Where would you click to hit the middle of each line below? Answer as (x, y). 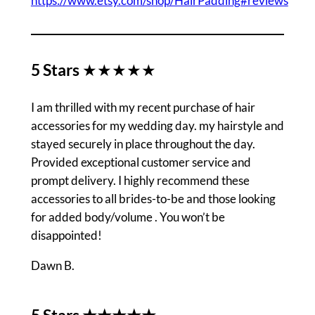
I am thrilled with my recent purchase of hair (143, 107)
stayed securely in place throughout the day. (143, 143)
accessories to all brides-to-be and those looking (153, 198)
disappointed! (66, 235)
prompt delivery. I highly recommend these (140, 180)
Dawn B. (52, 265)
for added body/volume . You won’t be (128, 217)
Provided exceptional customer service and (141, 162)
